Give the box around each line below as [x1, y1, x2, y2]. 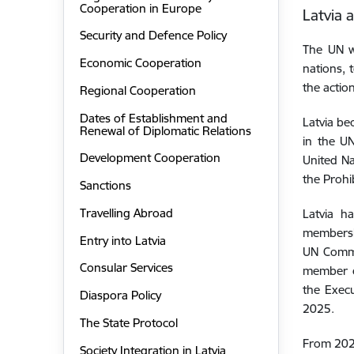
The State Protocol [79, 314, 178, 330]
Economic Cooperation [79, 55, 201, 71]
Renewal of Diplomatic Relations [79, 122, 251, 138]
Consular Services [79, 260, 173, 276]
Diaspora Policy [79, 288, 161, 303]
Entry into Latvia [79, 232, 166, 248]
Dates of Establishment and [79, 110, 228, 126]
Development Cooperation [79, 150, 220, 166]
